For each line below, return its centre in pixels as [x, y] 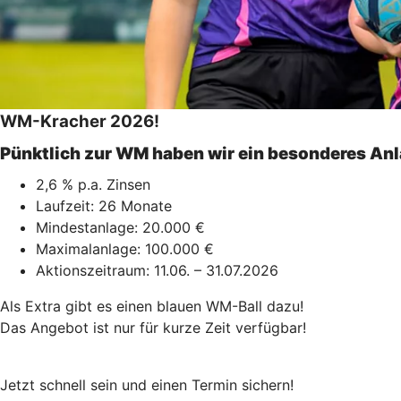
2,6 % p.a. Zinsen [93, 184]
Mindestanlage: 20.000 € [120, 227]
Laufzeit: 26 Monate [104, 205]
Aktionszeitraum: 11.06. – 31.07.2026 [157, 270]
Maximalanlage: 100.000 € [125, 248]
